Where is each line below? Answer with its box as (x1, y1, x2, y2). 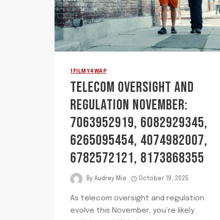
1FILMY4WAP (70, 69, 107, 74)
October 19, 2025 (138, 176, 189, 182)
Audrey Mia (94, 176, 127, 182)
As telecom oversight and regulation (70, 194, 204, 202)
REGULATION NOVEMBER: (70, 96, 188, 114)
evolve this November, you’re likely (70, 206, 194, 215)
